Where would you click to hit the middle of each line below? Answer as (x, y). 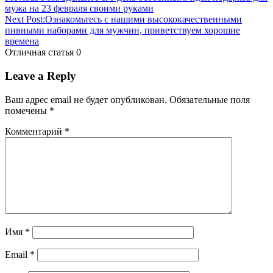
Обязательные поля (210, 99)
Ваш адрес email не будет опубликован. (86, 99)
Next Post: (25, 19)
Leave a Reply (41, 76)
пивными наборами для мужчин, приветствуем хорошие (122, 30)
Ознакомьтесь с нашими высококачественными (144, 19)
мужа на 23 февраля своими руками (79, 9)
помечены (27, 110)
